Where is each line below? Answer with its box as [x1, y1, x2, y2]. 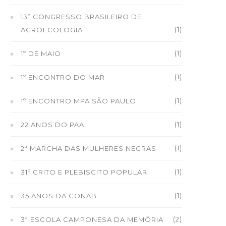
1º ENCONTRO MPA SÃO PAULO [21, 97, 136, 105]
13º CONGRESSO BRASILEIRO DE [21, 13, 142, 21]
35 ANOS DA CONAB [21, 192, 97, 200]
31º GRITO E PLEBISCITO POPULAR [21, 168, 147, 176]
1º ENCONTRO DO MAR [21, 73, 105, 81]
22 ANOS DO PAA [21, 121, 84, 129]
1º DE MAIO [21, 49, 61, 58]
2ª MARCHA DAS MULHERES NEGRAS [21, 144, 156, 152]
